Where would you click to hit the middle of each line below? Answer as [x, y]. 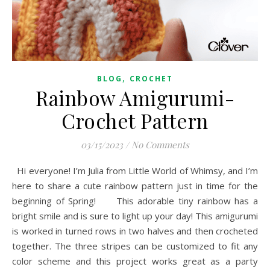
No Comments [160, 145]
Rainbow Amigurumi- [135, 98]
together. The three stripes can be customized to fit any [135, 246]
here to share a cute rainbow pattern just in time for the [135, 186]
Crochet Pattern [135, 121]
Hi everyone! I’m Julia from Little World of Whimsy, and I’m [18, 171]
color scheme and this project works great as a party [135, 261]
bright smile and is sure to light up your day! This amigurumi [135, 216]
